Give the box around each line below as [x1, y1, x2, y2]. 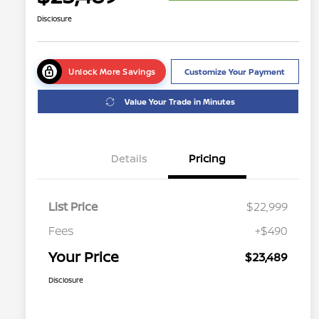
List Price [48, 199, 98, 215]
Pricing [189, 151, 226, 167]
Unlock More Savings [68, 66, 156, 78]
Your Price [48, 247, 119, 267]
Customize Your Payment [184, 66, 286, 78]
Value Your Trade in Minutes [125, 96, 235, 108]
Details [110, 151, 147, 167]
